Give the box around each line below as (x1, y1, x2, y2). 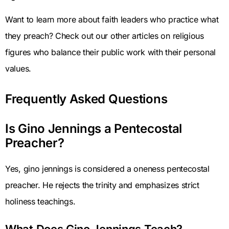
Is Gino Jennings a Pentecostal (5, 121, 182, 136)
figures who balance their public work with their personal (5, 47, 216, 58)
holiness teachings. (5, 196, 76, 207)
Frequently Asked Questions (5, 91, 168, 107)
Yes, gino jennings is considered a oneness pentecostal (5, 164, 210, 174)
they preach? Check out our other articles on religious (5, 31, 204, 41)
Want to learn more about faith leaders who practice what (5, 14, 219, 25)
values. (5, 63, 31, 74)
